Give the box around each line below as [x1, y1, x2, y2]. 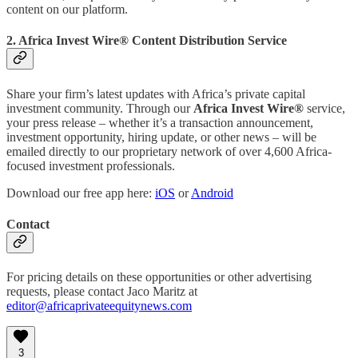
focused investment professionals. [6, 158, 175, 173]
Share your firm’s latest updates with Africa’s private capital [6, 86, 305, 101]
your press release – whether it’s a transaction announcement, [6, 115, 313, 129]
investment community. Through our [6, 101, 193, 115]
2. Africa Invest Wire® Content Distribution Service [6, 34, 287, 48]
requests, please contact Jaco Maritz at [6, 284, 197, 299]
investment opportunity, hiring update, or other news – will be [6, 129, 316, 144]
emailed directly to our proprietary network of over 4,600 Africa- [6, 144, 332, 158]
